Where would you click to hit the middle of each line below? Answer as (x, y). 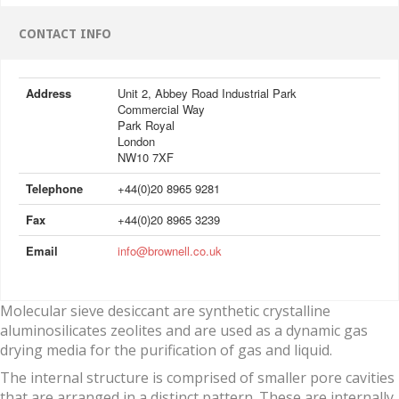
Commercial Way (161, 110)
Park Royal (146, 126)
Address (49, 94)
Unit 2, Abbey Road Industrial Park (207, 94)
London (136, 142)
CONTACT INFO (65, 34)
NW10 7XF (146, 158)
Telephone (54, 189)
